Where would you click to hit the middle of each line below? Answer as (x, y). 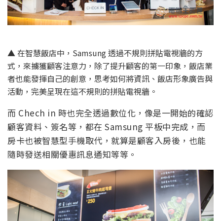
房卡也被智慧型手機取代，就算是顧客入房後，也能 (107, 140)
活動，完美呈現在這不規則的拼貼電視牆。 (82, 91)
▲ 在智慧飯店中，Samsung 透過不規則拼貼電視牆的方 (105, 53)
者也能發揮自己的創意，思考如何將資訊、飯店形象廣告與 (110, 78)
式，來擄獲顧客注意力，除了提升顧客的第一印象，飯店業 (110, 65)
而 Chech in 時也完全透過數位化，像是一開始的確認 (110, 112)
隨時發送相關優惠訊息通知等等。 (72, 154)
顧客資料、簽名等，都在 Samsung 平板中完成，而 (107, 126)
